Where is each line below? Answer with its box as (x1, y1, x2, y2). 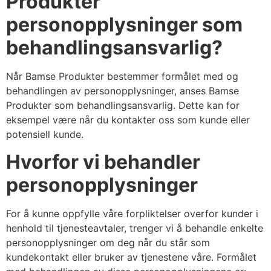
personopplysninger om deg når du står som (6, 236, 210, 249)
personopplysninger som (6, 13, 243, 37)
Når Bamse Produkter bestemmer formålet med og (6, 70, 238, 83)
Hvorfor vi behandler (6, 149, 200, 174)
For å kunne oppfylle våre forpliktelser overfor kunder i (6, 207, 258, 220)
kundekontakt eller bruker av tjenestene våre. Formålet (6, 250, 256, 263)
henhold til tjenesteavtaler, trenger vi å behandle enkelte (6, 221, 263, 234)
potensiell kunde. (6, 128, 83, 141)
